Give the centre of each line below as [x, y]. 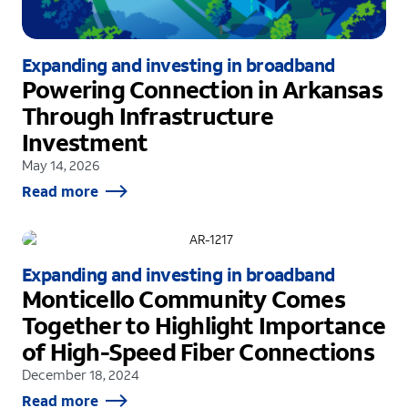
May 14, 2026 [61, 165]
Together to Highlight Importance [204, 326]
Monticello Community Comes [184, 299]
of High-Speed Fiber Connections [198, 352]
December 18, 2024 [81, 375]
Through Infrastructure [148, 116]
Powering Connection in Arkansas [202, 90]
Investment [85, 143]
